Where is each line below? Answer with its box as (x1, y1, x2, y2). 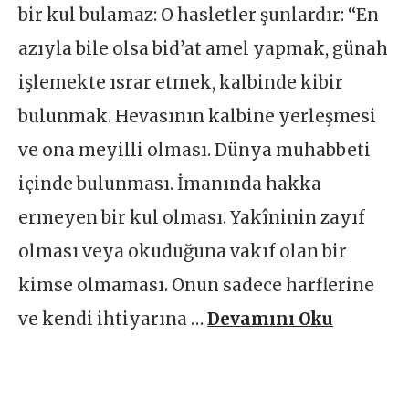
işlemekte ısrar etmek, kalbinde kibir (18, 72, 344, 94)
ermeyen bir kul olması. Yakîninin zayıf (18, 207, 366, 229)
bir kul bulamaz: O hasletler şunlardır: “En (18, 5, 380, 26)
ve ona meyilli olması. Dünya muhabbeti (18, 140, 372, 162)
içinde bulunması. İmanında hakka (18, 173, 322, 195)
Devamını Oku (207, 309, 334, 330)
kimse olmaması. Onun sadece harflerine (18, 275, 375, 297)
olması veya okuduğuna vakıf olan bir (18, 241, 348, 263)
